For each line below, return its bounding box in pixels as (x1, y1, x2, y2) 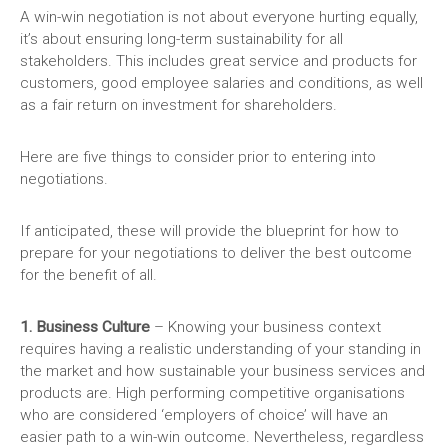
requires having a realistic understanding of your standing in (20, 340, 421, 359)
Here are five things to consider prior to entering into (20, 148, 376, 167)
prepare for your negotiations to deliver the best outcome (20, 244, 412, 263)
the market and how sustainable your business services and (20, 362, 425, 381)
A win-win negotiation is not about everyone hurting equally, (20, 8, 418, 27)
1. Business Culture (20, 318, 154, 337)
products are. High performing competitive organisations (20, 384, 405, 403)
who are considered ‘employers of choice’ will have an (20, 406, 388, 425)
